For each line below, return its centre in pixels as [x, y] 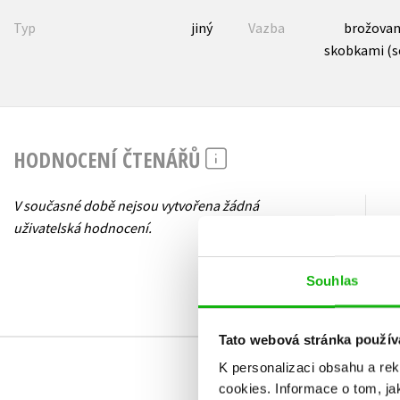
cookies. [246, 388]
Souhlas [332, 280]
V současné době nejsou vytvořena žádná [136, 206]
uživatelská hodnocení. [83, 228]
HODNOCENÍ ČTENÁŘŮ [109, 160]
